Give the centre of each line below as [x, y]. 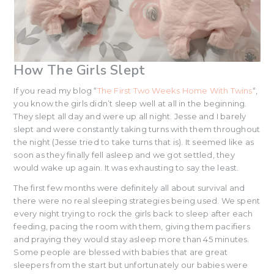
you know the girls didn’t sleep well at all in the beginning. [130, 103]
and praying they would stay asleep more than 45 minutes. [131, 239]
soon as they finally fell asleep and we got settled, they [124, 154]
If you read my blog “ [55, 90]
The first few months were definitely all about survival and [129, 187]
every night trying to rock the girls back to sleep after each [133, 213]
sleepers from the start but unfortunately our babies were [131, 265]
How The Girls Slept [80, 70]
